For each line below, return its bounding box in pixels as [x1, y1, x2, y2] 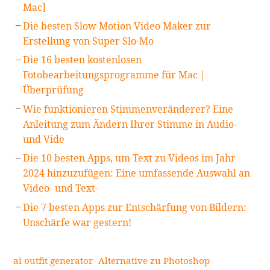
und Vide [23, 132, 65, 146]
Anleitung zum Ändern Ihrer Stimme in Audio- [23, 117, 237, 131]
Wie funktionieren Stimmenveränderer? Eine [23, 102, 234, 116]
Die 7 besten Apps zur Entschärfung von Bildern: [23, 200, 247, 214]
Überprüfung [23, 83, 84, 97]
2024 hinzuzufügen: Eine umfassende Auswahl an [23, 166, 251, 180]
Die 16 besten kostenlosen [23, 53, 142, 67]
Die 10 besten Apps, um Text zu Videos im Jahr [23, 151, 236, 165]
